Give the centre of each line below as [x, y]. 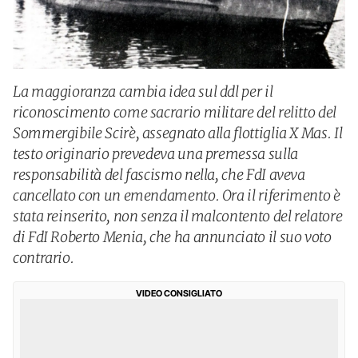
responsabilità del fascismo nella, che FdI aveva [159, 175]
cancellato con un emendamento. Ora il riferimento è [177, 195]
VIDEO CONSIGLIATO [179, 293]
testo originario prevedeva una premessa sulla [155, 154]
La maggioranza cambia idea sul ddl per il [143, 91]
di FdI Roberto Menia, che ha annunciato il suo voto [172, 237]
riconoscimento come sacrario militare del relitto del [175, 112]
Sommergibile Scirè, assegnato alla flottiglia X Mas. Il [178, 133]
